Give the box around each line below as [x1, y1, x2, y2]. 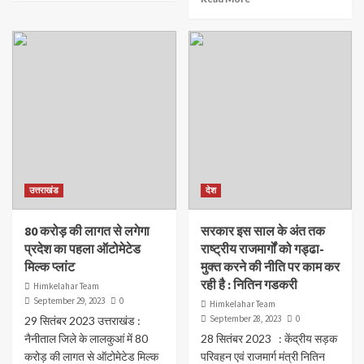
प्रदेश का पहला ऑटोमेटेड [24, 240, 141, 258]
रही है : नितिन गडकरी [200, 276, 297, 293]
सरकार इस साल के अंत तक [200, 223, 325, 240]
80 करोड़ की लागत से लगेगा [24, 223, 149, 240]
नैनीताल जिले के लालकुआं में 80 [24, 331, 148, 346]
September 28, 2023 [209, 313, 281, 325]
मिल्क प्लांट [24, 258, 75, 275]
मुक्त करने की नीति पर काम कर [200, 258, 340, 275]
